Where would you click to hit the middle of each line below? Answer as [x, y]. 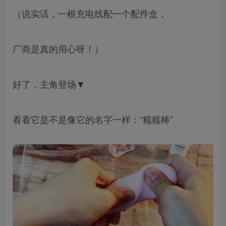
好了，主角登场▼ [49, 84]
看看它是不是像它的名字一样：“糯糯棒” [93, 119]
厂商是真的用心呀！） [58, 49]
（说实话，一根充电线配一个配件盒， [90, 13]
